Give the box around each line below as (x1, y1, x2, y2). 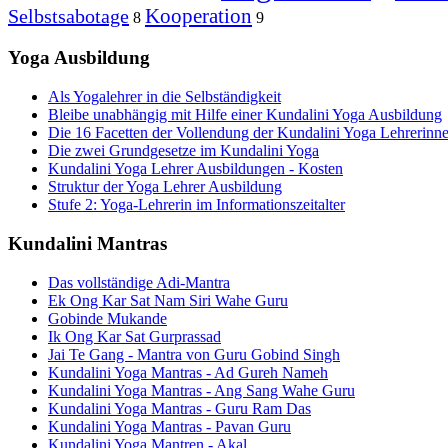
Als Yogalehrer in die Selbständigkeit (48, 88, 281, 106)
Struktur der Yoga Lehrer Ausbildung (48, 178, 282, 196)
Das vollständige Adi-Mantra (48, 273, 230, 291)
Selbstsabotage (8, 4, 129, 27)
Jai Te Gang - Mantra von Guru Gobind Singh (48, 345, 340, 363)
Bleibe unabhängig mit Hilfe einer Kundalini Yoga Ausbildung (48, 106, 442, 124)
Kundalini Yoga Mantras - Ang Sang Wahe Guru (48, 381, 355, 399)
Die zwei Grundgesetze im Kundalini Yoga (48, 142, 319, 160)
